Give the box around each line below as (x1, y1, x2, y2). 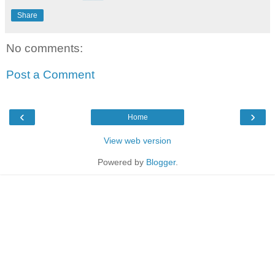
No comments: (6, 41, 83, 55)
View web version (104, 135, 171, 145)
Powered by (97, 157, 146, 167)
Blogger (145, 157, 176, 167)
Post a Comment (6, 68, 95, 82)
